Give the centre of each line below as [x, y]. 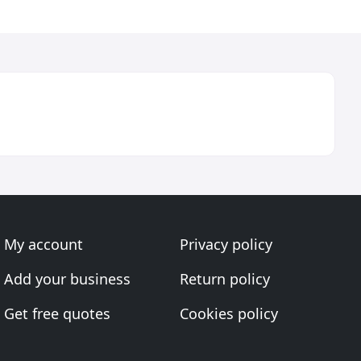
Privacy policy [226, 244]
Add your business [68, 279]
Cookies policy [228, 313]
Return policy [224, 279]
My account [44, 244]
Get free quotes [58, 313]
